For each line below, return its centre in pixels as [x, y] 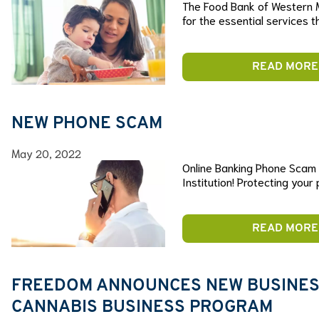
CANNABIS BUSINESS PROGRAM [142, 307]
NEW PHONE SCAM [87, 124]
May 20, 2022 [46, 152]
